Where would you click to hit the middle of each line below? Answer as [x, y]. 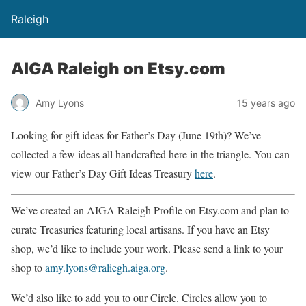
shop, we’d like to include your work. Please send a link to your [147, 248]
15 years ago [266, 102]
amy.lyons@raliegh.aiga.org [105, 267]
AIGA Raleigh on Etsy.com [118, 69]
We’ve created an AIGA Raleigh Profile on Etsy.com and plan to [150, 210]
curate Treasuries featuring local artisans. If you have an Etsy [140, 229]
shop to [28, 267]
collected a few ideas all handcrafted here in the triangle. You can [150, 154]
